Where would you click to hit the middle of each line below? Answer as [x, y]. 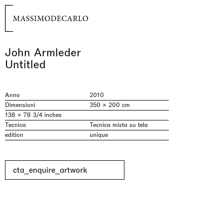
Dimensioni [20, 105]
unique [99, 135]
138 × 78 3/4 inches [33, 115]
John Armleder [43, 53]
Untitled [25, 64]
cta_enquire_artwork [50, 170]
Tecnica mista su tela [118, 125]
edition [14, 135]
